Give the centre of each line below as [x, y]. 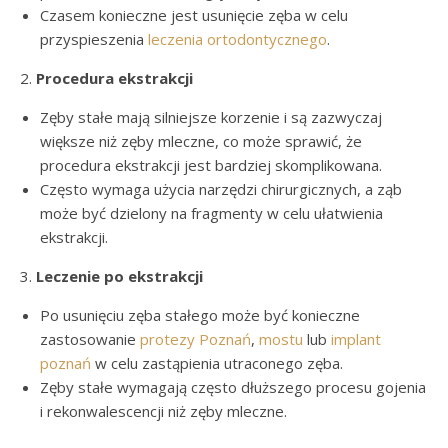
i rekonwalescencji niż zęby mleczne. [163, 410]
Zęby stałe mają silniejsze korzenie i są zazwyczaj [211, 116]
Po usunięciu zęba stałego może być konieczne [200, 314]
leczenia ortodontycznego [237, 38]
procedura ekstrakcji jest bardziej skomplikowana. [211, 164]
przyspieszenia [94, 38]
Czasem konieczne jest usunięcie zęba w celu [194, 14]
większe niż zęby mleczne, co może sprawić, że [201, 140]
